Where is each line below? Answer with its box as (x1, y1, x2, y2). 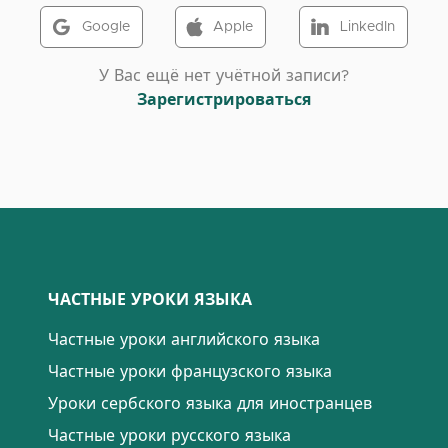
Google (82, 20, 131, 34)
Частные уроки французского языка (48, 364, 332, 380)
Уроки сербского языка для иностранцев (48, 396, 372, 412)
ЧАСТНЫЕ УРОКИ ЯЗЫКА (48, 292, 252, 308)
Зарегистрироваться (137, 92, 311, 108)
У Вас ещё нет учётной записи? (99, 68, 349, 84)
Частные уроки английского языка (48, 332, 320, 348)
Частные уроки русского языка (48, 428, 291, 444)
